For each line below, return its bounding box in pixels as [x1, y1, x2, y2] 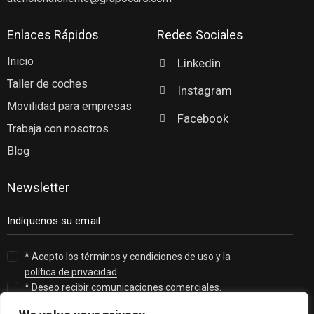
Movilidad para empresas [7, 99, 132, 113]
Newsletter [7, 180, 69, 196]
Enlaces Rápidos [7, 27, 99, 43]
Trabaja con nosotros [7, 121, 109, 135]
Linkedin [177, 55, 221, 70]
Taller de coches [7, 76, 88, 90]
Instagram [177, 83, 232, 98]
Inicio [7, 54, 34, 68]
